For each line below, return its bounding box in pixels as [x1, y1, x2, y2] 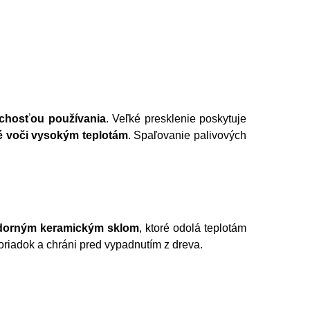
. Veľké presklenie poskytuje [105, 113, 247, 125]
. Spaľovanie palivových [127, 129, 247, 141]
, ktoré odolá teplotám [139, 222, 246, 234]
